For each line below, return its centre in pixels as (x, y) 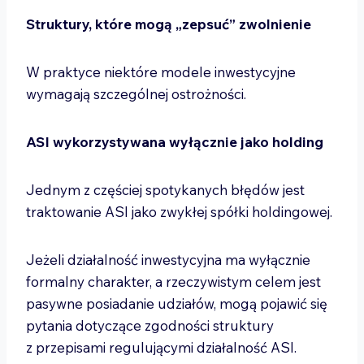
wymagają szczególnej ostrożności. (138, 94)
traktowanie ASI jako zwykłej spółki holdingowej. (181, 212)
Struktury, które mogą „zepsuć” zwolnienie (169, 24)
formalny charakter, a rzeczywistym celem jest (173, 282)
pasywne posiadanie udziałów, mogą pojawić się (177, 303)
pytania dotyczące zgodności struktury (150, 325)
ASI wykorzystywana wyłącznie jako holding (175, 142)
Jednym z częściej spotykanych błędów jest (165, 190)
